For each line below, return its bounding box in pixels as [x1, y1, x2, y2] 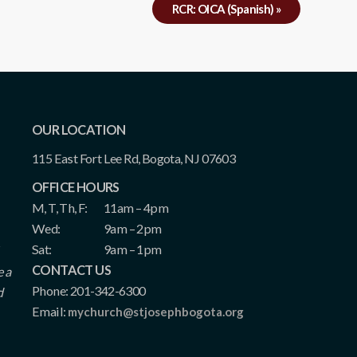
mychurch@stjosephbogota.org [67, 304, 244, 319]
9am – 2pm [104, 220, 162, 236]
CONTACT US [32, 261, 111, 277]
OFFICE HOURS [32, 178, 120, 194]
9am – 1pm [104, 241, 162, 257]
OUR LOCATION [32, 121, 126, 137]
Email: [32, 303, 68, 319]
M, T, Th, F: [32, 199, 88, 215]
